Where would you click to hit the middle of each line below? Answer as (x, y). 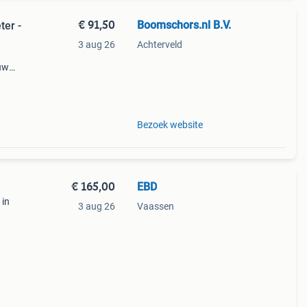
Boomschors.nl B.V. (184, 25)
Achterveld (159, 45)
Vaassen (155, 206)
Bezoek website (170, 125)
